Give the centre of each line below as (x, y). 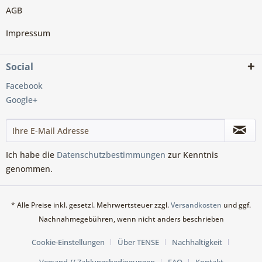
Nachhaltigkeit (197, 242)
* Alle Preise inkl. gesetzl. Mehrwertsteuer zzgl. (91, 205)
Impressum (28, 33)
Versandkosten (196, 205)
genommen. (29, 169)
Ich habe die (31, 155)
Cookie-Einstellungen (68, 242)
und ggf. (236, 205)
